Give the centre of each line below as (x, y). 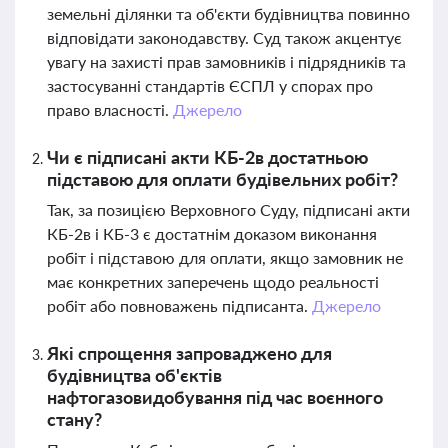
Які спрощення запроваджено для (189, 353)
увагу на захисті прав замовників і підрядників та (226, 61)
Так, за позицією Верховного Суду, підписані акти (228, 209)
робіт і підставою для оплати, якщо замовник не (225, 257)
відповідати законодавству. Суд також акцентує (224, 37)
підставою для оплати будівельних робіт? (222, 179)
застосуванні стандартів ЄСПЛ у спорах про (210, 85)
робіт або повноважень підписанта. (179, 305)
